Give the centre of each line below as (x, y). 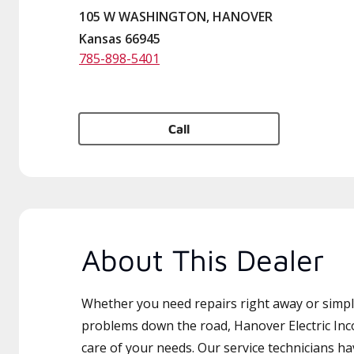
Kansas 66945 (120, 39)
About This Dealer (203, 260)
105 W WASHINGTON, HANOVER (176, 17)
